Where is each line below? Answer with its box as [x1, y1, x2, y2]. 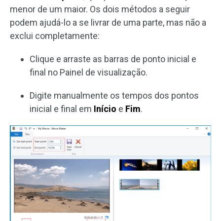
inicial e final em [30, 103, 94, 114]
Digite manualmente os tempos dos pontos [30, 90, 199, 101]
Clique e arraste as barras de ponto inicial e [30, 53, 196, 64]
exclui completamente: [10, 30, 100, 41]
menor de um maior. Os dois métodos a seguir [10, 3, 190, 14]
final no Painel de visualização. [30, 67, 147, 77]
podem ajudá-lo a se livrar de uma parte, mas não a [10, 17, 206, 28]
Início [94, 103, 116, 114]
